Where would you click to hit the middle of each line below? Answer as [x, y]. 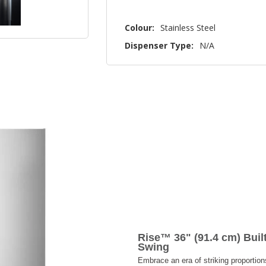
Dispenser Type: [159, 46]
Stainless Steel [188, 28]
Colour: [140, 28]
